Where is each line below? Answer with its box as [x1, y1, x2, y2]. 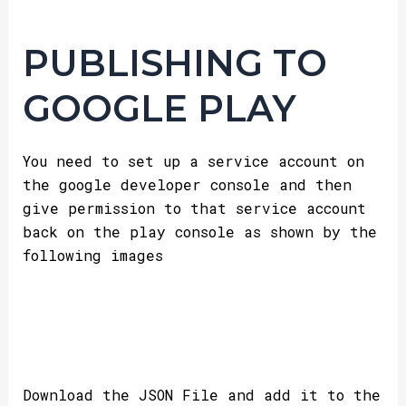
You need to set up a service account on [22, 150, 364, 170]
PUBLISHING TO [22, 40, 327, 85]
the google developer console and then [22, 174, 352, 194]
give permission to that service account [22, 198, 366, 217]
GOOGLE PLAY [22, 85, 296, 130]
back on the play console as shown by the [22, 221, 377, 241]
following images [22, 245, 163, 265]
